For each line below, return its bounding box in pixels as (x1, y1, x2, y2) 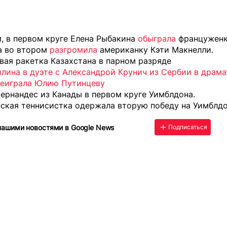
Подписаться (168, 123, 208, 131)
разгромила (50, 45, 97, 55)
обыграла (138, 33, 176, 44)
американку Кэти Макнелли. (97, 45, 213, 55)
